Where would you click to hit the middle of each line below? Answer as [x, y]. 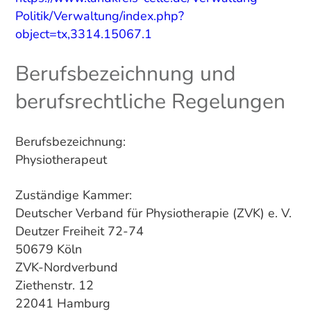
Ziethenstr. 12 [54, 286]
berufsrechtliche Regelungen [150, 101]
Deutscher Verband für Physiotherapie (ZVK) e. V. [153, 213]
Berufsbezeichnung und [125, 74]
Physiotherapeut [61, 160]
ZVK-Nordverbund [66, 268]
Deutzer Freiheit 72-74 [79, 232]
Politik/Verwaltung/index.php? [99, 16]
